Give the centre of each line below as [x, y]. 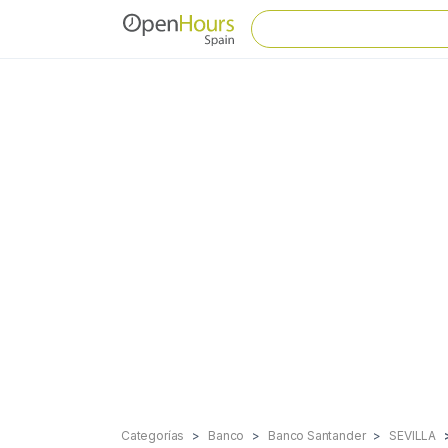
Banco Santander [317, 435]
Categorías [153, 435]
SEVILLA [413, 435]
